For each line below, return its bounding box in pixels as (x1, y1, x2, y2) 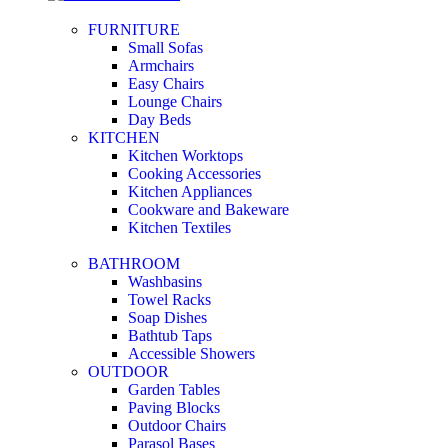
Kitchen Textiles (128, 218, 231, 236)
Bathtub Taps (128, 326, 212, 344)
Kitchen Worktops (128, 146, 243, 164)
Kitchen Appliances (128, 182, 252, 200)
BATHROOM (88, 254, 180, 272)
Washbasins (128, 272, 202, 290)
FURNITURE (88, 20, 180, 38)
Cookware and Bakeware (128, 200, 289, 218)
